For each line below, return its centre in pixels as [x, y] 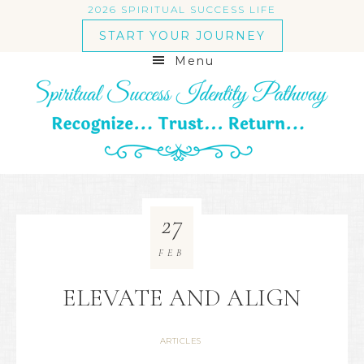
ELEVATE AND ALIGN [182, 298]
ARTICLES [180, 341]
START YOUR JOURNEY [182, 36]
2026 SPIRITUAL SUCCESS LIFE [182, 9]
